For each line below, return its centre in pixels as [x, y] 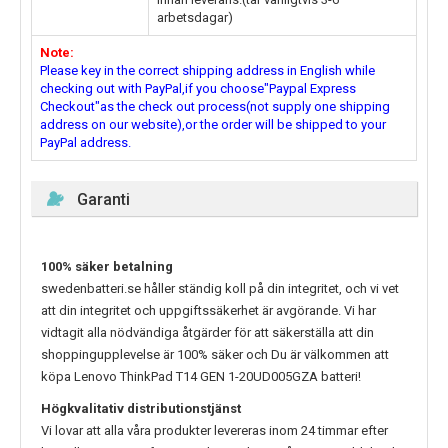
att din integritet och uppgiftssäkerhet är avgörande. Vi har [208, 311]
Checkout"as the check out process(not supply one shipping [215, 107]
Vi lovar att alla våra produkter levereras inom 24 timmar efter [214, 431]
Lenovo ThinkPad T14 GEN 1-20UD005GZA [196, 377]
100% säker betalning [107, 267]
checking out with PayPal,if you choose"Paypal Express [198, 89]
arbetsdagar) [195, 18]
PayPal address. [85, 143]
